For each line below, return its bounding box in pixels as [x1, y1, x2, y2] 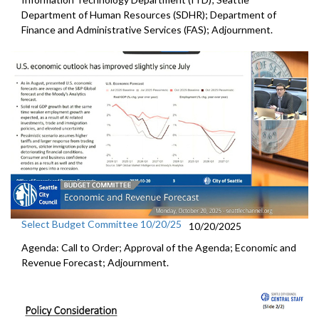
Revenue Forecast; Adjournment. [21, 256, 169, 268]
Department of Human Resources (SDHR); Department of [21, 8, 276, 21]
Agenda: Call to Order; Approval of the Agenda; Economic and [21, 241, 296, 253]
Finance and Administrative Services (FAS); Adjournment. [21, 23, 273, 36]
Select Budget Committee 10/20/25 [21, 217, 182, 230]
